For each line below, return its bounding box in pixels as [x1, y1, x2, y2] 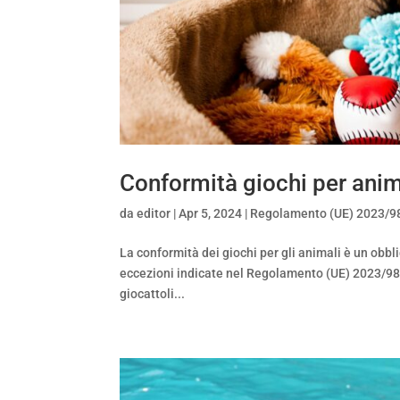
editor [137, 206, 171, 221]
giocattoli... [120, 287, 186, 302]
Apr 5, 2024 [179, 206, 243, 221]
